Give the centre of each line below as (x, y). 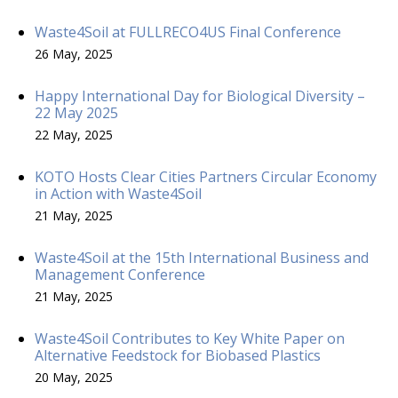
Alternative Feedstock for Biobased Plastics (178, 355)
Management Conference (120, 274)
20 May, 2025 (74, 377)
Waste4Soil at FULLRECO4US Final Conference (188, 32)
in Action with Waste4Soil (118, 193)
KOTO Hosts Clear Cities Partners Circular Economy (206, 176)
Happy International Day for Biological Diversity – (200, 96)
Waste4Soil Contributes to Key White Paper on (190, 338)
